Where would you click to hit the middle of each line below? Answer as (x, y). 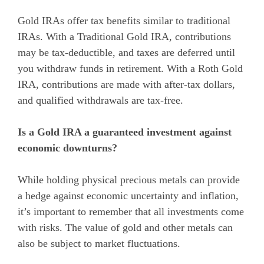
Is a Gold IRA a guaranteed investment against (125, 132)
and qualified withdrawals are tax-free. (100, 100)
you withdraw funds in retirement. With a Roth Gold (130, 68)
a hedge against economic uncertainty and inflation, (128, 195)
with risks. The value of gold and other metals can (125, 227)
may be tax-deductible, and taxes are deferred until (126, 52)
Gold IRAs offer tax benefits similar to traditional (124, 20)
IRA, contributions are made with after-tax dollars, (126, 84)
